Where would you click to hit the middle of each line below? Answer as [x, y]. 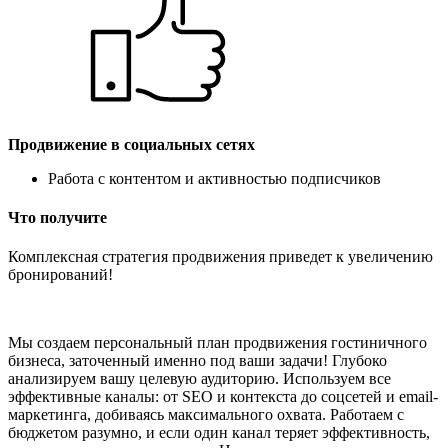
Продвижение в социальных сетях [131, 144]
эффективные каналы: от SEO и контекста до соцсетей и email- [223, 397]
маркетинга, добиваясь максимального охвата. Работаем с [206, 415]
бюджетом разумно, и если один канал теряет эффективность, [219, 433]
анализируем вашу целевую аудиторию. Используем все [199, 379]
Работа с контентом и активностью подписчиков [214, 178]
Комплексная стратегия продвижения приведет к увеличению [220, 257]
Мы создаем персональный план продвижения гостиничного [217, 343]
